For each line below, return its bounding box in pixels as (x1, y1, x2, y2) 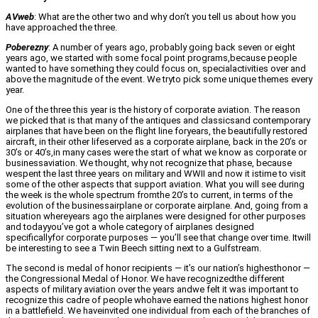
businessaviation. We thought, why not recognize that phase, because (6, 158, 292, 169)
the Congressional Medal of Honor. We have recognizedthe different (6, 273, 285, 285)
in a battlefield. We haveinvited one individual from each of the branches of (6, 305, 310, 317)
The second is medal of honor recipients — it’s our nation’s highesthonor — (6, 263, 310, 274)
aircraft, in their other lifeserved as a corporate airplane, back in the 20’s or (6, 136, 307, 148)
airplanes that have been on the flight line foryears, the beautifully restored (6, 126, 307, 137)
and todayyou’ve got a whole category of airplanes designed (6, 221, 254, 233)
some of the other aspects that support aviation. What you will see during (6, 179, 305, 190)
